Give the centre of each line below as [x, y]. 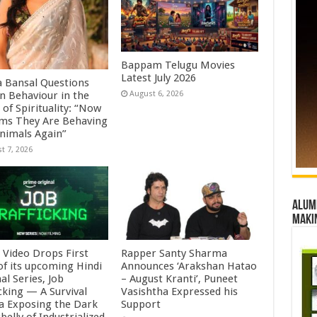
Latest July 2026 [159, 78]
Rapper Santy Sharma [174, 253]
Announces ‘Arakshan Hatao [189, 266]
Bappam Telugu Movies [178, 65]
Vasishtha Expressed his [180, 291]
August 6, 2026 [157, 94]
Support [141, 304]
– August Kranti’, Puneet [180, 278]
